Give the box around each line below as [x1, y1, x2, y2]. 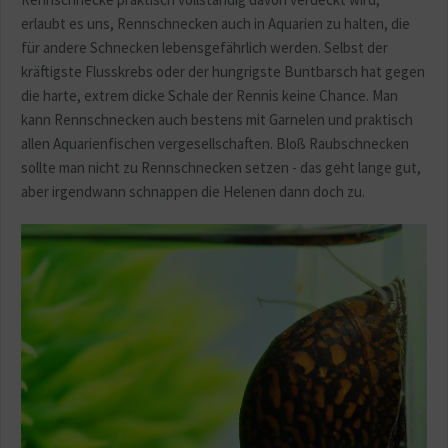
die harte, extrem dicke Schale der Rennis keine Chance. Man [21, 86, 398, 106]
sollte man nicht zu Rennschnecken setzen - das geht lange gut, [21, 158, 421, 178]
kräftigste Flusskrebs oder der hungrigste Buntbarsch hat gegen [21, 62, 425, 82]
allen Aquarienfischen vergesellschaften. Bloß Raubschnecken [21, 134, 409, 154]
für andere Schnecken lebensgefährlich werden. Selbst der [21, 38, 388, 58]
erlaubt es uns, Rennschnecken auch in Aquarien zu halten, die [21, 14, 410, 34]
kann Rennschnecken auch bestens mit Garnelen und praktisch [21, 110, 413, 130]
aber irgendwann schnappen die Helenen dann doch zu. [21, 182, 365, 202]
